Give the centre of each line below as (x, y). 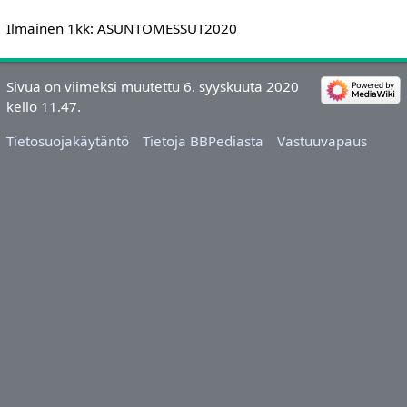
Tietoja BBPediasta (203, 140)
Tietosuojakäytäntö (67, 140)
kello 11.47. (43, 107)
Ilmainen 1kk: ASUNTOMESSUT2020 (121, 29)
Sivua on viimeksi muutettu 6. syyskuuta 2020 (152, 87)
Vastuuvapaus (323, 140)
